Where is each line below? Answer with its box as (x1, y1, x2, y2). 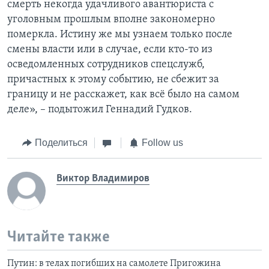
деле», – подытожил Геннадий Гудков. (7, 104, 192, 116)
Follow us (141, 138, 183, 148)
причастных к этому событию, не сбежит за (7, 74, 219, 86)
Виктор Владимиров (56, 172, 150, 184)
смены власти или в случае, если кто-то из (7, 44, 213, 56)
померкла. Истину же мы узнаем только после (7, 29, 232, 41)
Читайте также (7, 229, 110, 246)
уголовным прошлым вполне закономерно (7, 14, 215, 26)
